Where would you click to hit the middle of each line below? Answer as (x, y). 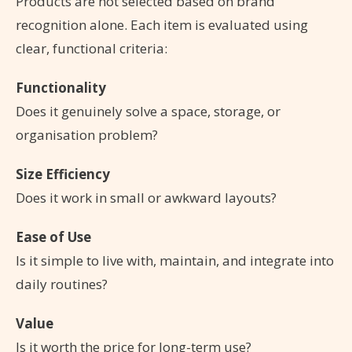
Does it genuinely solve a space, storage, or (148, 111)
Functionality (61, 87)
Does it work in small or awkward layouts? (146, 197)
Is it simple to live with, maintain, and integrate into (175, 260)
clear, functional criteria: (92, 48)
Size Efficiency (63, 174)
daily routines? (62, 284)
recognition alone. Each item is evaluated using (162, 24)
